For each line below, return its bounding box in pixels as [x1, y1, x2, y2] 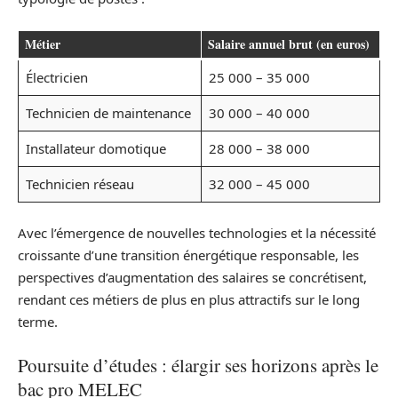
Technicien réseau [25, 174, 134, 193]
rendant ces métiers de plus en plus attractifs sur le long [18, 291, 360, 309]
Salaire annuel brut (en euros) [208, 34, 370, 53]
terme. [18, 313, 58, 331]
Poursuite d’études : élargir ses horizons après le [18, 352, 378, 378]
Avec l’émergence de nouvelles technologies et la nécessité [18, 224, 376, 243]
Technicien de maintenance [25, 103, 191, 122]
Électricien [25, 68, 88, 86]
